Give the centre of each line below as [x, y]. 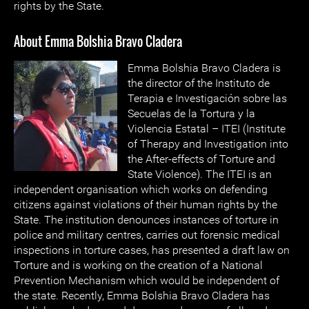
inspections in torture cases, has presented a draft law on [152, 250]
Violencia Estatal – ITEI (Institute [207, 129]
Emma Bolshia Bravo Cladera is [204, 68]
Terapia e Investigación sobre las [207, 98]
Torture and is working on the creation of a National [138, 265]
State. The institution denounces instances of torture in [146, 220]
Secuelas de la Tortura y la [191, 113]
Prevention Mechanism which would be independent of [147, 280]
